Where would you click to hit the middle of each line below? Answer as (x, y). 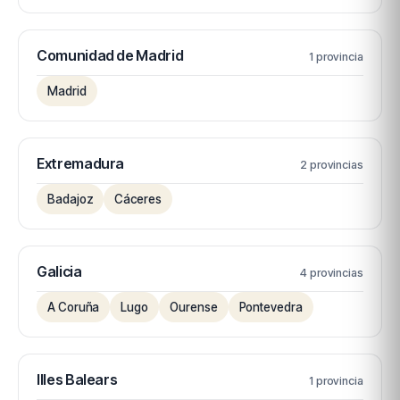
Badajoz (71, 199)
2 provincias (331, 165)
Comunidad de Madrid (110, 55)
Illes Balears (77, 379)
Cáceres (138, 199)
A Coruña (74, 307)
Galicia (59, 271)
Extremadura (81, 163)
